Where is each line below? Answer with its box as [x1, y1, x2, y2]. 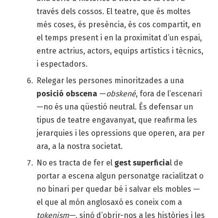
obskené [106, 89, 136, 99]
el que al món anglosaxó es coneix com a [36, 198, 182, 207]
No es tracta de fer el [36, 158, 114, 168]
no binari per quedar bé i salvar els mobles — [36, 184, 200, 194]
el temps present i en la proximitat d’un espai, [36, 33, 202, 43]
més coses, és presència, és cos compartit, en [36, 20, 201, 30]
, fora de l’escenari [136, 89, 202, 99]
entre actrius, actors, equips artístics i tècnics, [36, 46, 203, 56]
